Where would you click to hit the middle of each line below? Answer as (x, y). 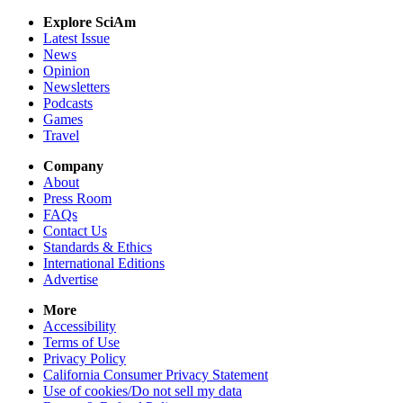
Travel (61, 135)
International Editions (104, 263)
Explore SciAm (90, 22)
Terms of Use (81, 342)
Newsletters (76, 86)
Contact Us (75, 230)
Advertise (71, 279)
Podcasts (68, 103)
